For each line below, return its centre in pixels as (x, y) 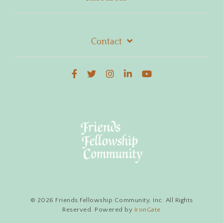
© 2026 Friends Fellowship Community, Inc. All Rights (111, 200)
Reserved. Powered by (98, 209)
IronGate (147, 209)
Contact (106, 42)
